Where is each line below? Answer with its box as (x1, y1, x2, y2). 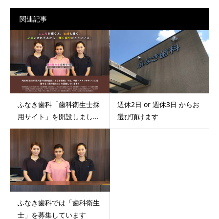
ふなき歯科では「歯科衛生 (18, 198, 100, 208)
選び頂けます (117, 111, 158, 121)
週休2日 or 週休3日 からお (117, 99, 199, 109)
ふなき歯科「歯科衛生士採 (18, 99, 100, 109)
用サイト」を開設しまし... (18, 111, 99, 121)
